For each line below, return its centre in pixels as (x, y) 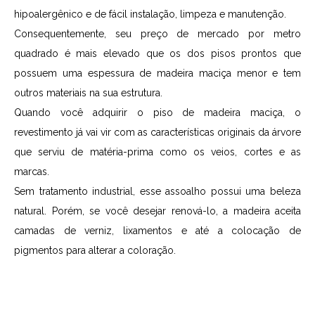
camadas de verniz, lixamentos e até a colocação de (157, 230)
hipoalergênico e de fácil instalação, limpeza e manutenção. (152, 14)
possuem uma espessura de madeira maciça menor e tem (157, 73)
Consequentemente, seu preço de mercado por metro (157, 33)
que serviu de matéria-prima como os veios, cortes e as (157, 152)
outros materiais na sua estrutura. (90, 92)
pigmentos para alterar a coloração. (95, 250)
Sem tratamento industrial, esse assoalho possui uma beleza (157, 191)
